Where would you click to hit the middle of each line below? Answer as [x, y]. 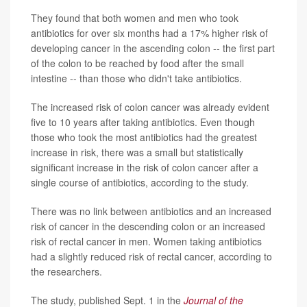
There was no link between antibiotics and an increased [151, 211]
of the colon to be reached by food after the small [137, 63]
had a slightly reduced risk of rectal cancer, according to [151, 256]
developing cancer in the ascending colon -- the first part [153, 48]
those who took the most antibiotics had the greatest [144, 137]
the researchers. [66, 271]
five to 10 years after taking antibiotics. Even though [143, 122]
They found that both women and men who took [135, 17]
